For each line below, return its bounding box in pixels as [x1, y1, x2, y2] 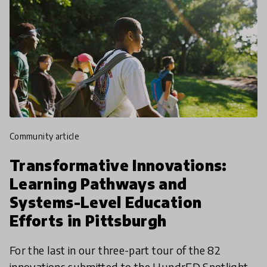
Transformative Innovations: [10, 156, 227, 175]
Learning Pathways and [10, 175, 187, 193]
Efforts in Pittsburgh [10, 212, 167, 230]
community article [14, 131, 80, 142]
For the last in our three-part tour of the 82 [10, 243, 221, 257]
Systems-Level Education [10, 193, 202, 212]
